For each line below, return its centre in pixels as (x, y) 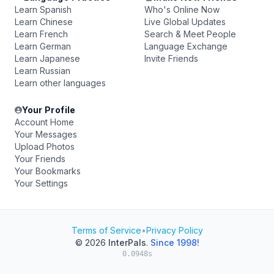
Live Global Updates (185, 22)
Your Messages (46, 134)
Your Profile (49, 110)
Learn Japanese (47, 58)
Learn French (41, 34)
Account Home (44, 122)
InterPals (127, 243)
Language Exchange (186, 46)
